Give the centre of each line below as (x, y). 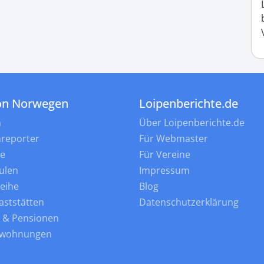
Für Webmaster (174, 138)
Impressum (164, 170)
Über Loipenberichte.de (192, 122)
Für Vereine (165, 154)
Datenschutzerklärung (189, 202)
